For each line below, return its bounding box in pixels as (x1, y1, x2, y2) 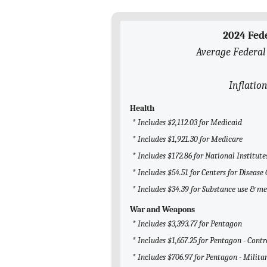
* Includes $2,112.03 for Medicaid (132, 117, 242, 128)
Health (130, 103, 154, 114)
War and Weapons (130, 204, 195, 215)
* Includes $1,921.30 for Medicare (132, 134, 243, 145)
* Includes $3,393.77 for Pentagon (132, 219, 242, 229)
